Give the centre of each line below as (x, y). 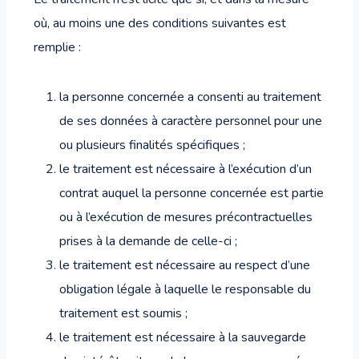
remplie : (57, 47)
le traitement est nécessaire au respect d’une (185, 265)
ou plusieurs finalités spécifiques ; (152, 145)
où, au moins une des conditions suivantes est (160, 23)
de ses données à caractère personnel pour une (191, 121)
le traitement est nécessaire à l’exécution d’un (186, 169)
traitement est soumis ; (123, 313)
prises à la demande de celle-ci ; (148, 241)
